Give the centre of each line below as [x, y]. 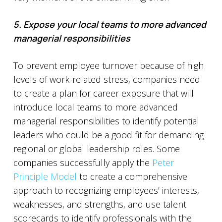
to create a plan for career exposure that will [103, 93]
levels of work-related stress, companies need [107, 79]
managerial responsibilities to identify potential [106, 121]
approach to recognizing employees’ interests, [106, 190]
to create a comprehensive [132, 176]
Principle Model [45, 176]
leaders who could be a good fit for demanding [108, 135]
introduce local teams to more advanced [95, 107]
